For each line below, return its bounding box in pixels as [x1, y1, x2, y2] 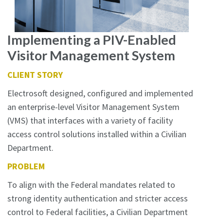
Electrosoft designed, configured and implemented [7, 87, 193, 99]
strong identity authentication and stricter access [7, 192, 188, 204]
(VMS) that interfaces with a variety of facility [7, 114, 173, 126]
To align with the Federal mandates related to [7, 179, 175, 190]
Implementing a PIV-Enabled [7, 31, 176, 48]
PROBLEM [7, 160, 45, 172]
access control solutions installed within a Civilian [7, 128, 186, 140]
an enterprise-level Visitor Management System [7, 101, 180, 112]
